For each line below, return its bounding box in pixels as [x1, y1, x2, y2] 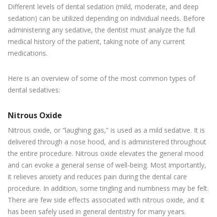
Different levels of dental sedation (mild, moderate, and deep [8, 1, 199, 11]
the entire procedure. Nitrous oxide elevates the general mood [8, 148, 203, 158]
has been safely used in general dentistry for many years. [8, 206, 186, 216]
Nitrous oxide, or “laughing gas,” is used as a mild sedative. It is [8, 125, 205, 135]
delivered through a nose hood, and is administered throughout [8, 137, 206, 146]
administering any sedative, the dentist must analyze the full [8, 25, 195, 34]
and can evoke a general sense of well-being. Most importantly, [8, 160, 206, 170]
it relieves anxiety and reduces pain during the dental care [8, 171, 187, 181]
